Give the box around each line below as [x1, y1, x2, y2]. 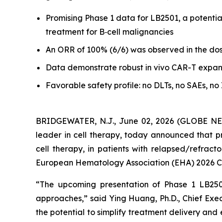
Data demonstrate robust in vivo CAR [46, 62, 188, 72]
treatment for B [46, 27, 105, 37]
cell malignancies [107, 27, 173, 37]
